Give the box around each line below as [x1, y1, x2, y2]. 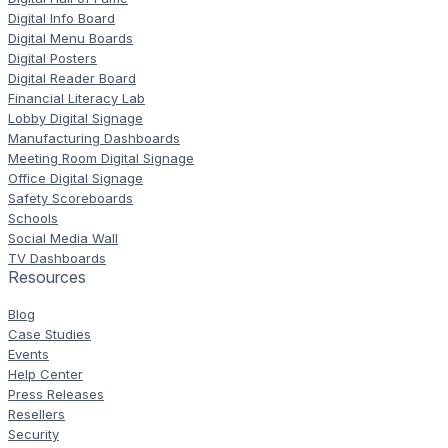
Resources [8, 266, 86, 287]
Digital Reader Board [8, 69, 136, 86]
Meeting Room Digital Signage [8, 149, 194, 166]
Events [8, 345, 49, 362]
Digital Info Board [8, 9, 115, 26]
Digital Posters [8, 49, 97, 66]
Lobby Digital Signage [8, 109, 143, 126]
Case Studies [8, 325, 91, 342]
